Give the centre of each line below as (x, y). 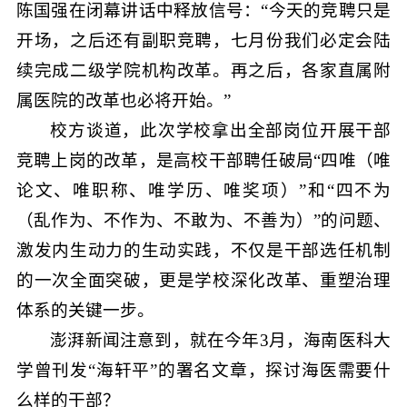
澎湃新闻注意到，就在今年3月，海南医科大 (221, 340)
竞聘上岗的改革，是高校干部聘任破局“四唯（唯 (203, 160)
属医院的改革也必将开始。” (123, 100)
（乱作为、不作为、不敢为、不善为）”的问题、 (203, 220)
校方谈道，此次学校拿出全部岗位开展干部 (221, 130)
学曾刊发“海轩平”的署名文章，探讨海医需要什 (203, 370)
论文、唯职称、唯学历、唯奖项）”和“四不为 (203, 190)
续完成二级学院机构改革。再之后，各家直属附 (203, 70)
